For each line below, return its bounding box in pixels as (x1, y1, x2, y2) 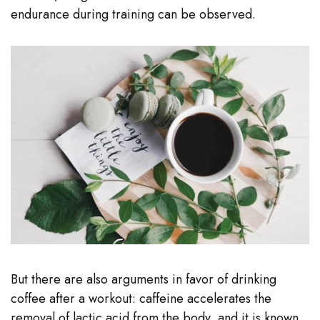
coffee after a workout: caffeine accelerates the (11, 289, 271, 309)
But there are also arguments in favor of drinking (11, 270, 276, 289)
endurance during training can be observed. (11, 4, 256, 24)
